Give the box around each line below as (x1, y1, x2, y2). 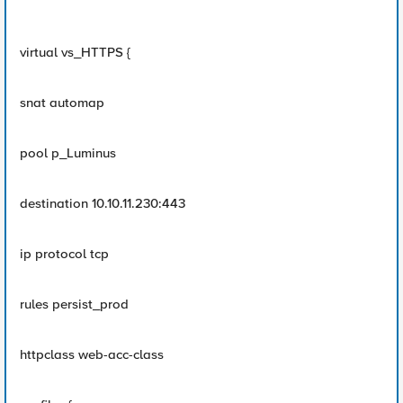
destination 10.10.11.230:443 (20, 195, 185, 211)
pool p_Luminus (20, 145, 116, 161)
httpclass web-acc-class (20, 346, 164, 363)
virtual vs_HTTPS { (20, 44, 130, 60)
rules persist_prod (20, 296, 129, 312)
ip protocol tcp (20, 246, 109, 262)
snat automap (20, 94, 104, 111)
